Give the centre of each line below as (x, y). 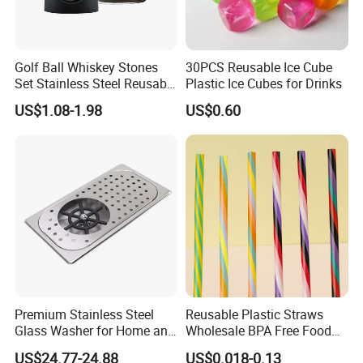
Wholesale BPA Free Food (258, 331)
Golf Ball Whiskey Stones (87, 67)
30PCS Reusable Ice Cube (258, 67)
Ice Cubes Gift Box (67, 99)
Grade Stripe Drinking (246, 347)
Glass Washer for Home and (95, 331)
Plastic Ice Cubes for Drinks (263, 83)
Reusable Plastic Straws (254, 315)
